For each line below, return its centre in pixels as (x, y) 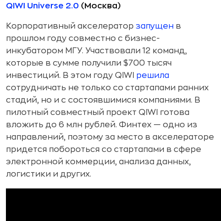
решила (153, 76)
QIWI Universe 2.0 (42, 6)
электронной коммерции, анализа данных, (98, 162)
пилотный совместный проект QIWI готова (98, 113)
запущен (155, 26)
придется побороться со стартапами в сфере (104, 150)
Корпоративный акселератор (71, 26)
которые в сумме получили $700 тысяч (89, 63)
